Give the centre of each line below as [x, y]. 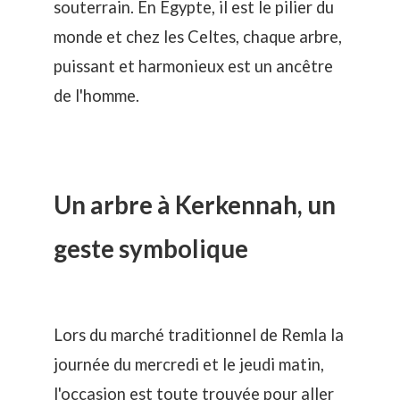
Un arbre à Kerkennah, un [195, 205]
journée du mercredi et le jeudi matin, [189, 365]
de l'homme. [96, 95]
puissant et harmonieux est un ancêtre [193, 66]
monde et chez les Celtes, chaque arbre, [198, 36]
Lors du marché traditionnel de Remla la [199, 335]
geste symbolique [151, 249]
